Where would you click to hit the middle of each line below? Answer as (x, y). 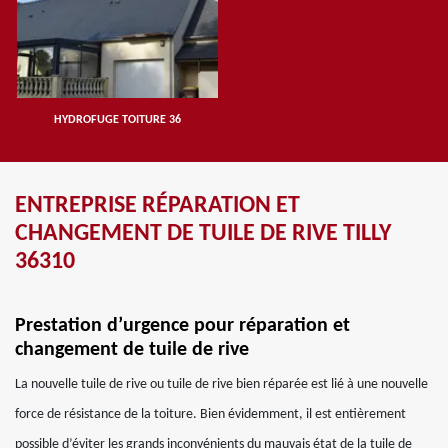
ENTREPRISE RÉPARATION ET (157, 206)
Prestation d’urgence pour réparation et (182, 326)
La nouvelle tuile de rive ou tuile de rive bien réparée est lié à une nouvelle (221, 384)
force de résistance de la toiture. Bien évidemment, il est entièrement (210, 414)
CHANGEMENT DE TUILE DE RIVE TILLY (203, 234)
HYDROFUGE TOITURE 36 (117, 120)
